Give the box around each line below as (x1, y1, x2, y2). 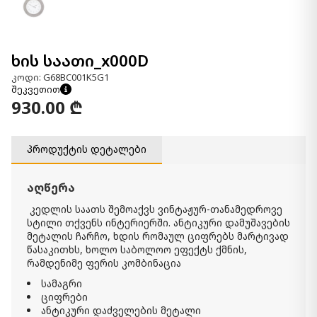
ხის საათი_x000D (11, 50, 149, 71)
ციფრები (41, 289, 88, 304)
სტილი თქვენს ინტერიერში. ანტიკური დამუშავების (27, 215, 290, 229)
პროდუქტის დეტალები (27, 142, 146, 156)
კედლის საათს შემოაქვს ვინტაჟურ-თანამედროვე (27, 202, 282, 216)
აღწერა (27, 179, 75, 195)
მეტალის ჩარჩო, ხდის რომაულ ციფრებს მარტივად (27, 229, 289, 243)
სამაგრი (41, 276, 82, 290)
